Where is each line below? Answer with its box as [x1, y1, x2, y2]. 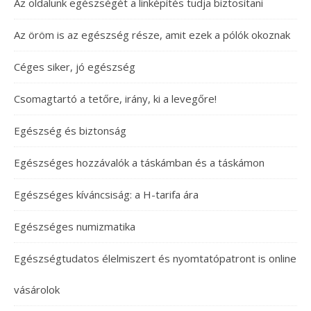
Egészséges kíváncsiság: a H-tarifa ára [14, 187, 199, 201]
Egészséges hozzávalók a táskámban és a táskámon [14, 155, 264, 169]
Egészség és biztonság [14, 124, 126, 137]
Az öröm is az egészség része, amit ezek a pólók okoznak [14, 28, 290, 42]
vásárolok [14, 283, 60, 296]
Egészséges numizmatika [14, 219, 135, 233]
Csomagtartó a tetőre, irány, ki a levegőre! [14, 92, 217, 106]
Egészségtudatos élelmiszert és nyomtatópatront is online [14, 251, 296, 265]
